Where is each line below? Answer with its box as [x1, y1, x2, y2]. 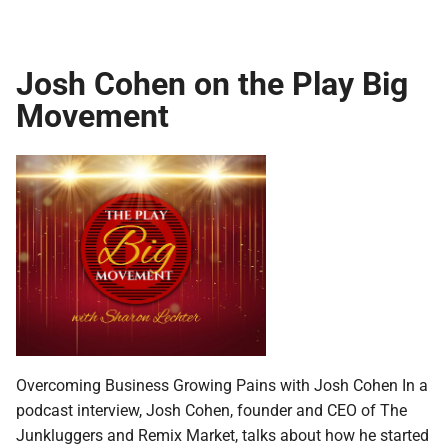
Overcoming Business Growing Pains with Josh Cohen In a [16, 373, 428, 395]
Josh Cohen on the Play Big [16, 61, 408, 105]
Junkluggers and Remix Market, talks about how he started [16, 423, 429, 445]
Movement [16, 93, 169, 137]
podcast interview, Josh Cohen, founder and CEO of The [16, 398, 407, 420]
